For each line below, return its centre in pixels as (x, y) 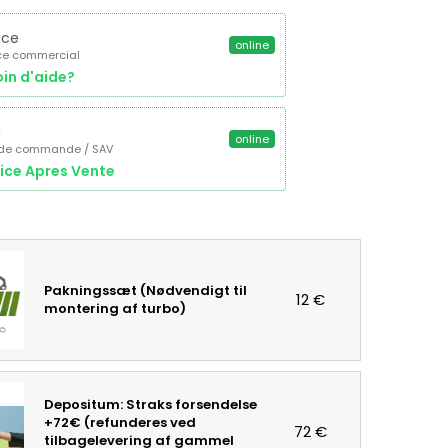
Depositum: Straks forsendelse (150, 404)
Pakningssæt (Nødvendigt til (145, 290)
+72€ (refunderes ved (119, 422)
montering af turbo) (114, 308)
